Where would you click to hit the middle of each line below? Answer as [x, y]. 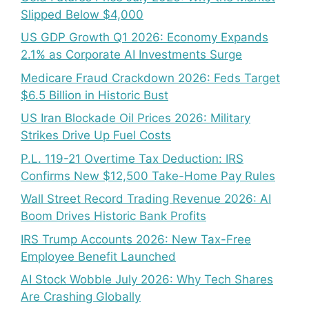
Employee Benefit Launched [98, 256]
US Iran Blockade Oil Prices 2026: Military [136, 118]
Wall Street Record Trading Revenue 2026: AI [146, 199]
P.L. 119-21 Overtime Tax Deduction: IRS [132, 158]
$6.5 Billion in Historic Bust [94, 95]
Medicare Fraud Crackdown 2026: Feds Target [150, 78]
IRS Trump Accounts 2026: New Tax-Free [136, 239]
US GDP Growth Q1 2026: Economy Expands [144, 38]
